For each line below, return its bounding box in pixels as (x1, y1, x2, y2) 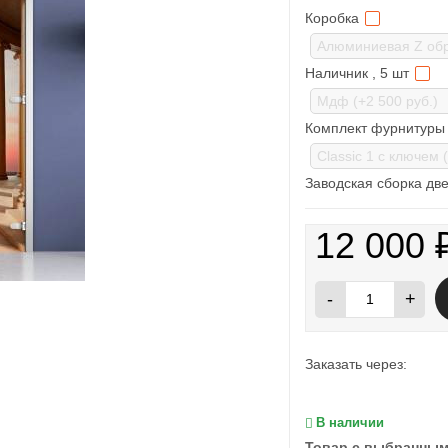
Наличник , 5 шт (305, 65, 414, 81)
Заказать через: (305, 356, 408, 372)
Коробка (305, 10, 364, 26)
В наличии (316, 415, 385, 430)
